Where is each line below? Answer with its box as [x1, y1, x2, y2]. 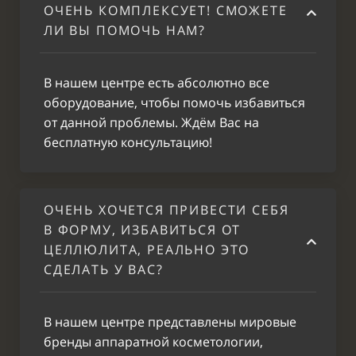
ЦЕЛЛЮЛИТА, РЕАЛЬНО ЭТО [44, 241, 250, 258]
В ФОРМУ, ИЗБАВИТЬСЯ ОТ [44, 221, 242, 238]
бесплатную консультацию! [44, 133, 212, 151]
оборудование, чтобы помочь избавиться [44, 94, 305, 111]
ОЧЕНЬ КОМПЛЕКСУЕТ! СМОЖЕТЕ [44, 2, 288, 19]
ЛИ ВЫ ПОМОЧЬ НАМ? [44, 21, 207, 39]
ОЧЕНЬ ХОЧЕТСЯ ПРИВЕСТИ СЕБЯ [44, 201, 289, 219]
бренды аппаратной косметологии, [44, 333, 263, 350]
